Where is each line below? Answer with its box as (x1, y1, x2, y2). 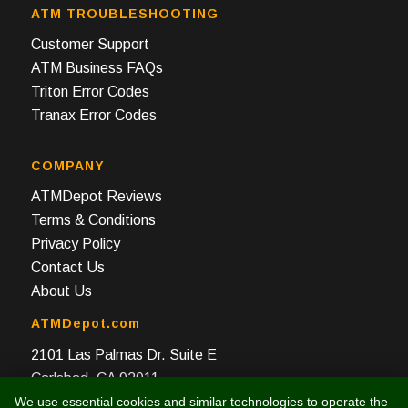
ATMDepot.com (30, 315, 140, 331)
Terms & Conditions (30, 212, 156, 229)
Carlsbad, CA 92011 (30, 370, 159, 386)
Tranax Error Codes (30, 107, 157, 124)
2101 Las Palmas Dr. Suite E (30, 346, 217, 362)
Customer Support (30, 36, 149, 53)
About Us (30, 283, 92, 300)
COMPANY (30, 158, 105, 173)
